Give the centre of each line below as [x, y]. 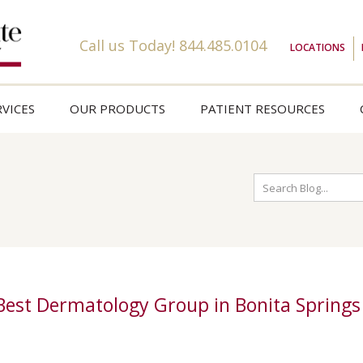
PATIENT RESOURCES [263, 109]
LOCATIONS [318, 47]
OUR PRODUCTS [117, 109]
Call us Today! [129, 45]
